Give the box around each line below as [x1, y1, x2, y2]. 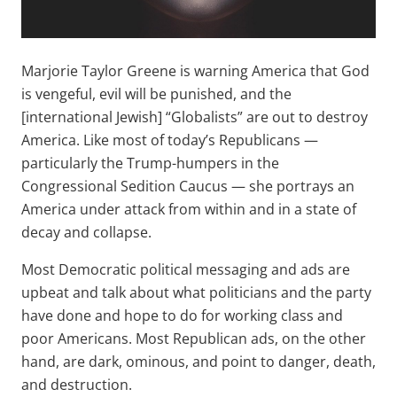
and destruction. [21, 374, 132, 394]
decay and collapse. [21, 222, 152, 242]
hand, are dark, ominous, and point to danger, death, [21, 351, 376, 371]
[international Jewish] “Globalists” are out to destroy [21, 106, 368, 127]
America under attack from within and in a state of [21, 198, 356, 219]
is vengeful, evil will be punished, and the [21, 83, 292, 104]
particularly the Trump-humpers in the [21, 152, 279, 173]
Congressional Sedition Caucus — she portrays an [21, 175, 354, 196]
